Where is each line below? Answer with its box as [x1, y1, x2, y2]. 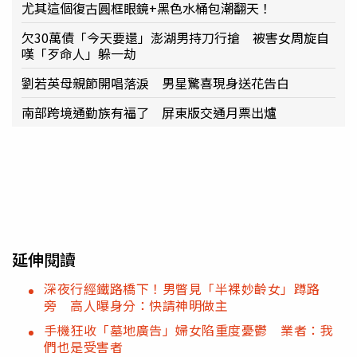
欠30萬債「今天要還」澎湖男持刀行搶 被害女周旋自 [22, 27, 329, 47]
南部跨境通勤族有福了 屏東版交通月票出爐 [22, 102, 277, 122]
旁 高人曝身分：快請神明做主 [44, 295, 228, 315]
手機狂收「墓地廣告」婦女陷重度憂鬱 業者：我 [44, 320, 333, 339]
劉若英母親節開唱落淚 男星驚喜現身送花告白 [22, 73, 289, 92]
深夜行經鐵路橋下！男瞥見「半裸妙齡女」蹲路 [44, 278, 320, 298]
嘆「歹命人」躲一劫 [22, 43, 136, 63]
